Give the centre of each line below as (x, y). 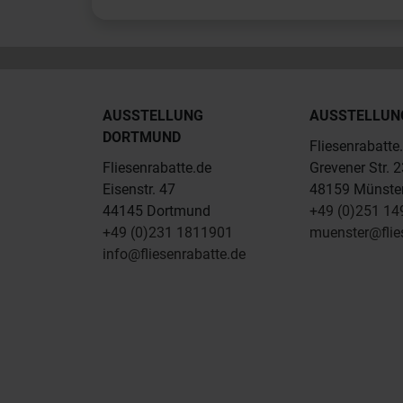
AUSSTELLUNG (153, 116)
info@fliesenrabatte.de (174, 255)
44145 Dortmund (157, 211)
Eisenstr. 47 (139, 190)
